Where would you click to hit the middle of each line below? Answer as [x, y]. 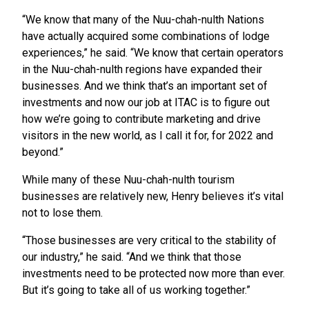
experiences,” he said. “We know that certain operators [153, 53]
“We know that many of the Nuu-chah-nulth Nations [143, 20]
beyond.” [43, 152]
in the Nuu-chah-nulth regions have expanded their [142, 70]
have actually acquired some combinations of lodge [146, 37]
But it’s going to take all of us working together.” [136, 290]
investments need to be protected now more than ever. [153, 274]
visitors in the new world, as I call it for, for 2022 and [148, 136]
